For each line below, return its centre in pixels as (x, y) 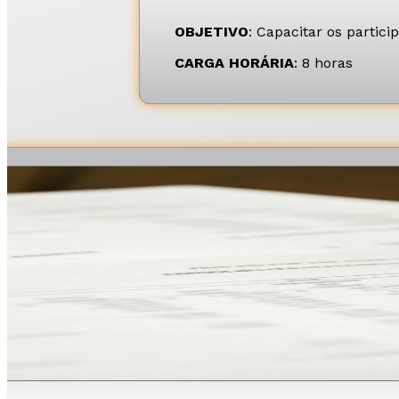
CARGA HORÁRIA (234, 63)
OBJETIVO (212, 32)
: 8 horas (323, 63)
